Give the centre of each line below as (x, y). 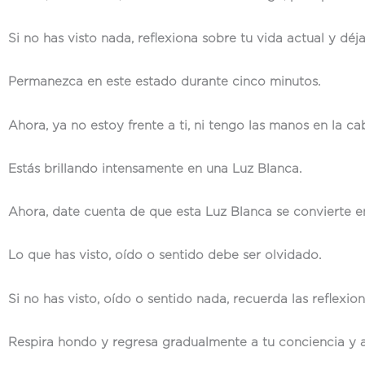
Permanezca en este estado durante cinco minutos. (164, 82)
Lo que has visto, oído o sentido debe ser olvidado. (165, 256)
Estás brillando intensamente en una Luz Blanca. (155, 169)
